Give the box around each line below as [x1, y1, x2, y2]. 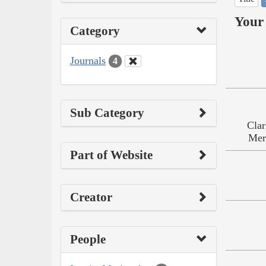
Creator [70, 190, 112, 205]
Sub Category [70, 106, 144, 121]
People [70, 232, 106, 247]
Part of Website [70, 148, 153, 163]
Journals [70, 54, 106, 66]
